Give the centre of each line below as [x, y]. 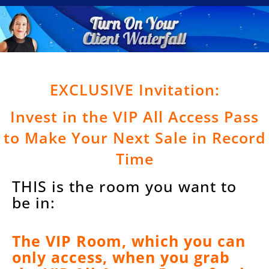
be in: [34, 203]
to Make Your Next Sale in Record [134, 138]
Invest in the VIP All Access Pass [134, 117]
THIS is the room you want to [124, 186]
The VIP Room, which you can [129, 241]
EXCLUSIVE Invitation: [134, 90]
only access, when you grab [121, 257]
